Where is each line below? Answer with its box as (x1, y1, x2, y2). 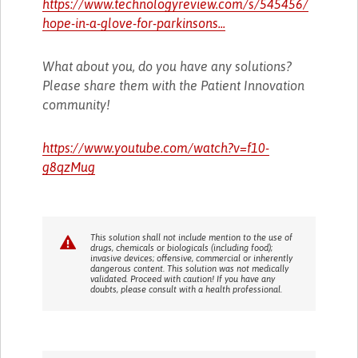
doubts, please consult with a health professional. (90, 284, 283, 294)
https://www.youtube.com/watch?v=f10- (42, 140, 270, 155)
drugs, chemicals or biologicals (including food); (90, 242, 273, 253)
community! (42, 97, 111, 112)
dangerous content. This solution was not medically (90, 263, 289, 273)
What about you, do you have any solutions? (42, 58, 292, 74)
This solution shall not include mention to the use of (90, 232, 293, 242)
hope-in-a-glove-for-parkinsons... (42, 15, 226, 30)
